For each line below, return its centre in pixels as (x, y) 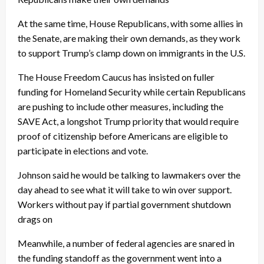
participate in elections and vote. (83, 151)
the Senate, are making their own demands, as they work (129, 38)
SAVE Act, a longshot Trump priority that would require (128, 121)
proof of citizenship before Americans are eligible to (123, 136)
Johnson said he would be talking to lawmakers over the (129, 175)
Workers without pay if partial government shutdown (124, 204)
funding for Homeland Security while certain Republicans (132, 92)
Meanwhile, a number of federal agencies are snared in (126, 243)
